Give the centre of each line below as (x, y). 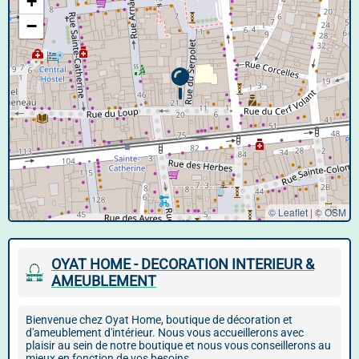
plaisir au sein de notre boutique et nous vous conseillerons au (178, 345)
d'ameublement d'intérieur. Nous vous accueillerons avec (165, 333)
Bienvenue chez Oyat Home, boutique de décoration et (159, 320)
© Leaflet (288, 212)
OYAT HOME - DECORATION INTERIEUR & (183, 264)
